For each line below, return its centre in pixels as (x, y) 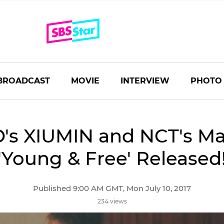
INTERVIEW (145, 80)
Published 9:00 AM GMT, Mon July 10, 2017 (112, 188)
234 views (112, 201)
